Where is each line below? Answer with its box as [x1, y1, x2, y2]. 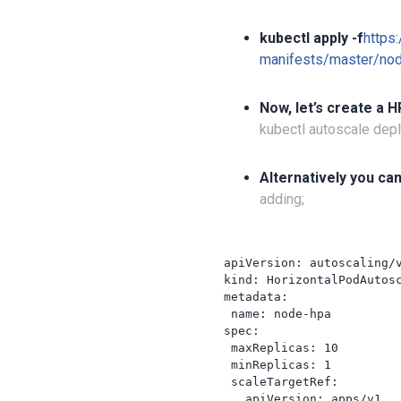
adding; [260, 190, 305, 208]
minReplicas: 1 [224, 357, 332, 371]
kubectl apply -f [260, 29, 364, 47]
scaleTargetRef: [224, 374, 339, 388]
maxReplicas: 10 [224, 340, 339, 354]
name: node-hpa [224, 306, 332, 320]
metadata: [224, 289, 289, 303]
